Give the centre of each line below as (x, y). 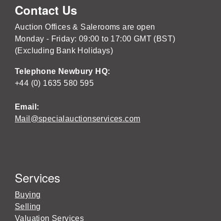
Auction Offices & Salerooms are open (85, 27)
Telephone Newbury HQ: (64, 71)
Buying (28, 195)
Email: (27, 107)
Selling (28, 206)
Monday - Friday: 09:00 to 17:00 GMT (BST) (95, 39)
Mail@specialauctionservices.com (78, 119)
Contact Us (46, 10)
